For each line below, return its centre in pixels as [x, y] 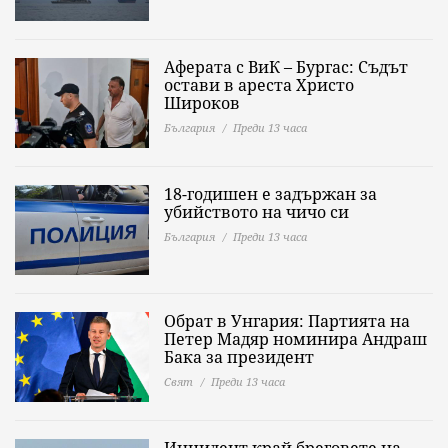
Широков [202, 103]
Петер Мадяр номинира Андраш [295, 339]
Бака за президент [239, 357]
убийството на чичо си [256, 212]
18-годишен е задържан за [270, 194]
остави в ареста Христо [259, 85]
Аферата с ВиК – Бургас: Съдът [286, 67]
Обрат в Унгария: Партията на [287, 321]
